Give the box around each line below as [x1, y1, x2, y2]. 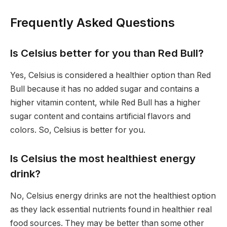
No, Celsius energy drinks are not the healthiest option [10, 191, 216, 201]
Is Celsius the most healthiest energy [10, 152, 196, 165]
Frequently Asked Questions [10, 15, 175, 30]
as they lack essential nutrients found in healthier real [10, 205, 212, 215]
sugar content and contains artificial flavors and [10, 111, 191, 122]
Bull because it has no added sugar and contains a [10, 84, 199, 94]
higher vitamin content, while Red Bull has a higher [10, 98, 201, 108]
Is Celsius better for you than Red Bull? [10, 46, 204, 59]
